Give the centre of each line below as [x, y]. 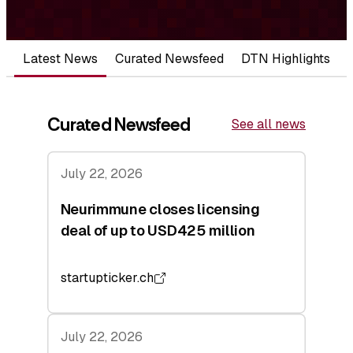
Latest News [60, 58]
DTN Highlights [286, 58]
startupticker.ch [107, 278]
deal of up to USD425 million [158, 230]
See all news [269, 124]
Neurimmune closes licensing [160, 209]
